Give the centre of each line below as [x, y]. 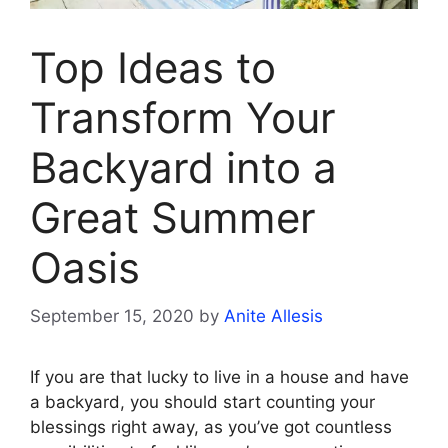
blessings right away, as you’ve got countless [211, 427]
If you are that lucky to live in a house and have [219, 377]
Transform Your [183, 117]
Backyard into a [183, 167]
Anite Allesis [273, 316]
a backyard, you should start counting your [202, 402]
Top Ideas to [153, 67]
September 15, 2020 [112, 316]
